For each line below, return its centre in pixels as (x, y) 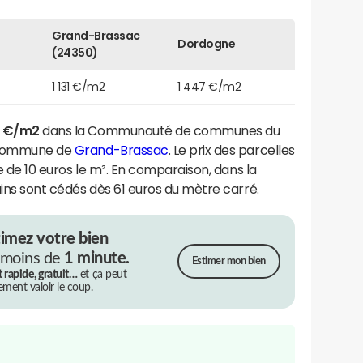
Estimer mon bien (228, 262)
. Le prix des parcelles (231, 149)
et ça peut (102, 274)
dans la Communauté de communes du (160, 130)
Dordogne (207, 43)
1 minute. (97, 258)
